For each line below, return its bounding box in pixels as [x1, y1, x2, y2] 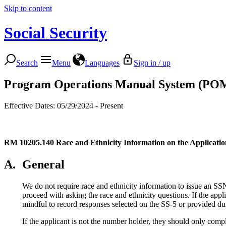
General [22, 157, 65, 171]
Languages [85, 58, 120, 67]
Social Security [4, 24, 107, 42]
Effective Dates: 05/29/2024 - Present [4, 101, 123, 110]
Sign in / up [134, 58, 171, 67]
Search [16, 58, 38, 67]
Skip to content [4, 4, 52, 13]
